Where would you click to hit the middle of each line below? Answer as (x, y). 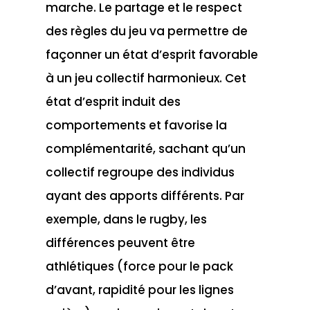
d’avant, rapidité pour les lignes (139, 290)
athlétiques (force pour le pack (139, 266)
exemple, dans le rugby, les (126, 219)
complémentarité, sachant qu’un (145, 148)
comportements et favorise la (136, 125)
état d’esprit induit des (113, 101)
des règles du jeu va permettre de (146, 31)
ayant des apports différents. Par (145, 195)
